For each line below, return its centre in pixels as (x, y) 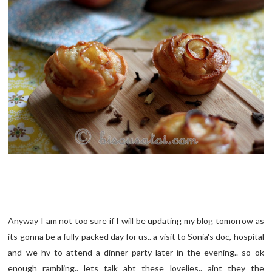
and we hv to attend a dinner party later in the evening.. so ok (136, 253)
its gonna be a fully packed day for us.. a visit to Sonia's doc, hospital (136, 237)
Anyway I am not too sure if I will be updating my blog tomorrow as (136, 221)
